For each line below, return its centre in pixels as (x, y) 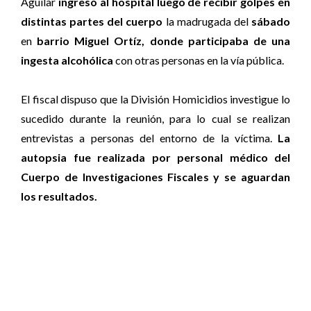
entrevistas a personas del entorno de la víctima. (149, 138)
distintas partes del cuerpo (92, 21)
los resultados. (59, 196)
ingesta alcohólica (67, 60)
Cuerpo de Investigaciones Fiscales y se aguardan (155, 177)
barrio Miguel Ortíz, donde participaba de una (164, 41)
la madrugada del (207, 21)
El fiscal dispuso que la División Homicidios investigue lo (155, 99)
